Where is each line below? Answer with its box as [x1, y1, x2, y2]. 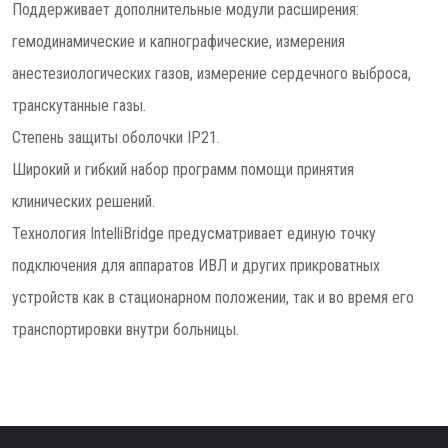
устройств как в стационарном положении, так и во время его [12, 288, 414, 307]
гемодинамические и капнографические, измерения [12, 32, 345, 51]
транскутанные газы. [12, 96, 146, 115]
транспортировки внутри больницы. [12, 320, 239, 339]
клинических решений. [12, 192, 155, 211]
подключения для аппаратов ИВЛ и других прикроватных [12, 256, 380, 275]
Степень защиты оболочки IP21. [12, 128, 220, 147]
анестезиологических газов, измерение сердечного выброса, [12, 64, 411, 83]
